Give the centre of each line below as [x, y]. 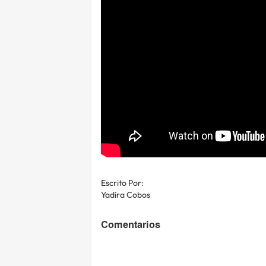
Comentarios [131, 224]
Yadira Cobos [126, 194]
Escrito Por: [122, 183]
